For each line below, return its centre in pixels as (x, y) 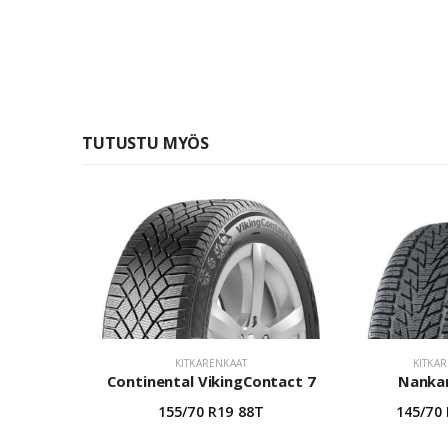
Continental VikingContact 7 (211, 381)
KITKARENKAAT (211, 363)
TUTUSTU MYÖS (146, 143)
